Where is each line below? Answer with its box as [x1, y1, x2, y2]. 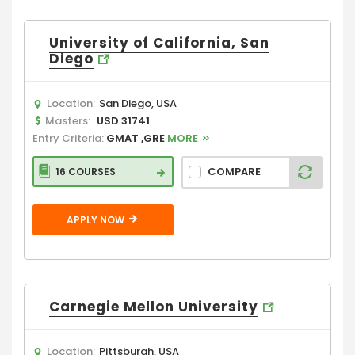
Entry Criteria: [32, 130, 106, 146]
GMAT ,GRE [106, 130, 167, 146]
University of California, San [49, 32, 269, 52]
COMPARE [208, 164, 261, 180]
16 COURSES [55, 164, 116, 178]
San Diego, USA [99, 95, 177, 111]
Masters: [43, 113, 93, 128]
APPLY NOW [66, 212, 127, 227]
